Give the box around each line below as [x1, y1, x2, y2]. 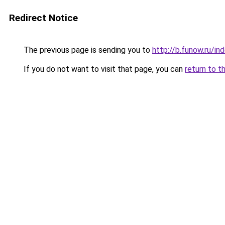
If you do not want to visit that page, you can [22, 64, 185, 74]
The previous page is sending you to [22, 45, 152, 55]
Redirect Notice [9, 12, 78, 24]
